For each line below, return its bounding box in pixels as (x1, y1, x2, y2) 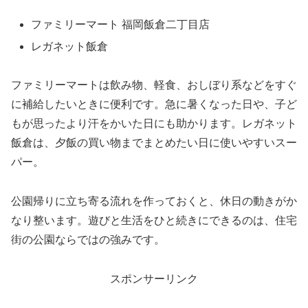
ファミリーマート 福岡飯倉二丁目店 (31, 19, 210, 31)
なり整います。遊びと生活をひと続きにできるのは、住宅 (11, 214, 297, 227)
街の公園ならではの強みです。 (11, 234, 165, 246)
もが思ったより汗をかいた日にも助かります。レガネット (11, 118, 297, 130)
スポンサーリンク (110, 272, 198, 285)
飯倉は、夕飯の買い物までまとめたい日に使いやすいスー (11, 137, 297, 149)
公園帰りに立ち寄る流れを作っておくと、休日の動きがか (11, 195, 297, 208)
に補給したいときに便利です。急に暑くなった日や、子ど (11, 98, 297, 111)
